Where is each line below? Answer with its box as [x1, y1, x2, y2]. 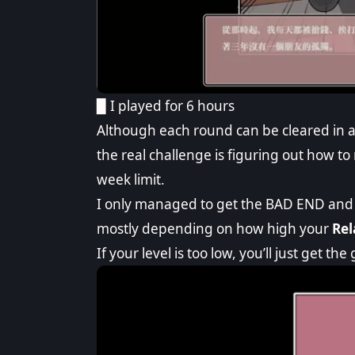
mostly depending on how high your [97, 219, 332, 239]
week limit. [97, 170, 165, 189]
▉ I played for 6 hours [97, 97, 235, 116]
